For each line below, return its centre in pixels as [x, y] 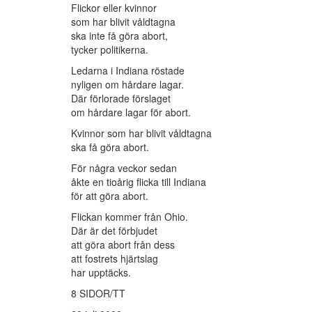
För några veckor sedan [124, 168]
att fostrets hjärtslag [115, 259]
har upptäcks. [101, 273]
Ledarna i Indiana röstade [128, 71]
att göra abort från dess [123, 245]
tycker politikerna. [110, 50]
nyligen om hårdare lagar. [127, 85]
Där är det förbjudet [114, 231]
